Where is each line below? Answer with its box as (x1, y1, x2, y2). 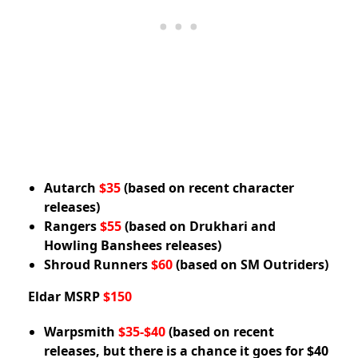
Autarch (44, 179, 99, 197)
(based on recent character (121, 179, 294, 197)
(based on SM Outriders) (173, 256, 328, 274)
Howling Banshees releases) (44, 237, 221, 255)
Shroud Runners (44, 256, 151, 274)
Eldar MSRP (28, 288, 103, 306)
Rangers (44, 217, 97, 236)
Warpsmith (44, 323, 118, 341)
